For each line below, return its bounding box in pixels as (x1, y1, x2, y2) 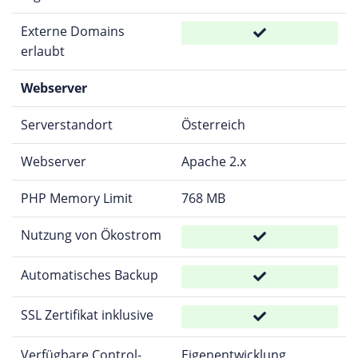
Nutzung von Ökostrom (20, 225, 161, 244)
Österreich (181, 115, 245, 133)
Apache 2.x (181, 152, 246, 170)
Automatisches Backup (20, 265, 158, 284)
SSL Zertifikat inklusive (20, 305, 153, 324)
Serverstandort (20, 115, 113, 133)
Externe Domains (20, 22, 125, 40)
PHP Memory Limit (20, 189, 133, 207)
